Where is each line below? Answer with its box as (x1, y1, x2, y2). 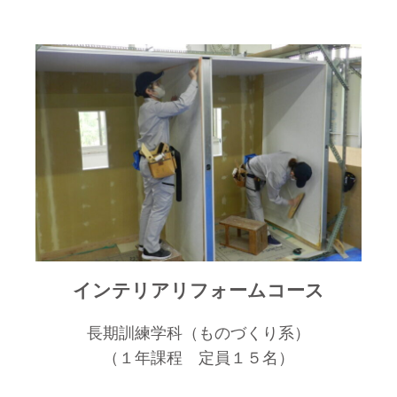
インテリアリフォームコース (73, 278, 324, 302)
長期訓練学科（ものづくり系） (87, 323, 310, 344)
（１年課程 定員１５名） (103, 347, 294, 369)
